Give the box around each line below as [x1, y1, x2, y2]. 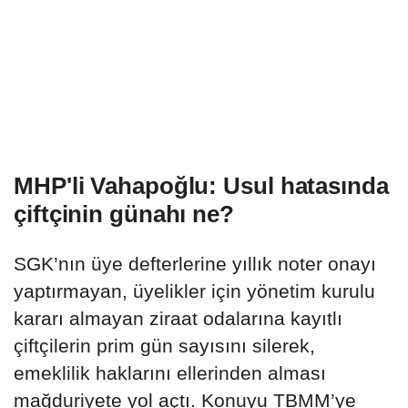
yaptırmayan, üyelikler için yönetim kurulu [14, 280, 375, 302]
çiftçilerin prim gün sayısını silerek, [14, 335, 315, 357]
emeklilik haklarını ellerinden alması [14, 362, 326, 384]
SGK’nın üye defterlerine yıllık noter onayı [14, 253, 376, 275]
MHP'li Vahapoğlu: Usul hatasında [14, 172, 389, 200]
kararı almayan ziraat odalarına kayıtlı [14, 308, 342, 330]
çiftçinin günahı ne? [14, 200, 234, 229]
